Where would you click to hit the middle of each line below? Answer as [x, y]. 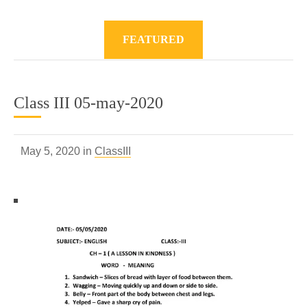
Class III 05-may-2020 [88, 103]
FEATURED [153, 39]
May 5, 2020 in [58, 151]
